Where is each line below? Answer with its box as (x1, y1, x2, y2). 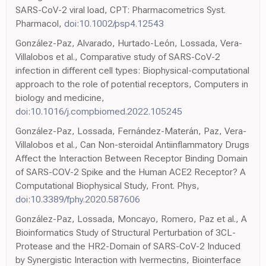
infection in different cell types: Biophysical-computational (15, 65, 249, 76)
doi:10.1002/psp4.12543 (64, 18, 164, 29)
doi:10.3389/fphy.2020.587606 (15, 194, 140, 205)
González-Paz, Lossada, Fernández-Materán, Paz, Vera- (15, 125, 246, 137)
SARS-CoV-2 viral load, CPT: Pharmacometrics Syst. (15, 4, 226, 15)
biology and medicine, (15, 92, 104, 103)
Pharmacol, (15, 18, 64, 29)
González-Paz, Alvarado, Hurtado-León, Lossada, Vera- (15, 37, 242, 49)
